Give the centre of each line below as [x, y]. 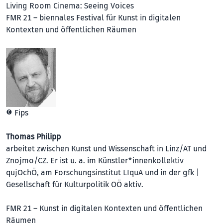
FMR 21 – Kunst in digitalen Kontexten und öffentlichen [104, 208]
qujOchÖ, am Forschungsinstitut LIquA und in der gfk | [103, 172]
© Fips [17, 113]
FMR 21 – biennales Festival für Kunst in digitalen [93, 18]
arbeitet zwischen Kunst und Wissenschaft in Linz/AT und [106, 149]
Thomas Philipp [33, 137]
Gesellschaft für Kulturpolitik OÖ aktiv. [75, 184]
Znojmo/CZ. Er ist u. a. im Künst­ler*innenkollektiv [95, 161]
